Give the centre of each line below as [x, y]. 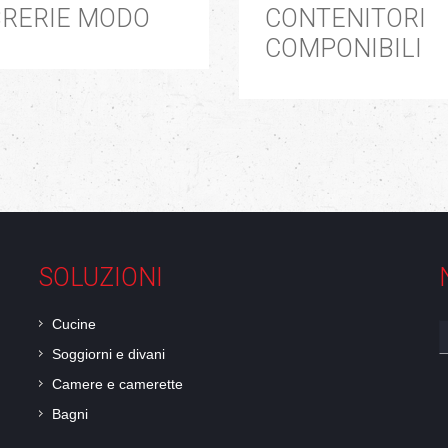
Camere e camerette [117, 384]
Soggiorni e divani [108, 354]
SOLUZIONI [101, 277]
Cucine [74, 324]
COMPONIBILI [343, 48]
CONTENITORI [345, 18]
